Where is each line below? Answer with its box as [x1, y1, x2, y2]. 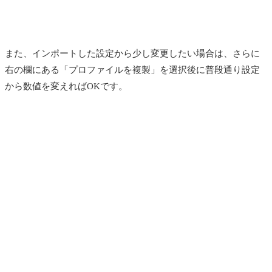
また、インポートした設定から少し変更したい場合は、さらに [5, 49, 260, 59]
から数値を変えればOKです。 [5, 81, 127, 92]
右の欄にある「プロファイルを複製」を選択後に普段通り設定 [5, 65, 260, 75]
